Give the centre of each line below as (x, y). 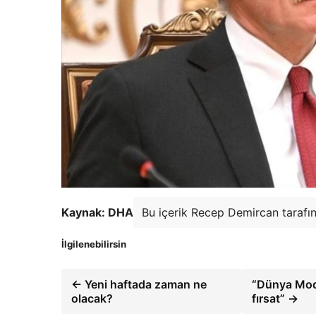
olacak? (92, 298)
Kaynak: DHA (97, 212)
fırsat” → (275, 298)
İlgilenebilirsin (94, 244)
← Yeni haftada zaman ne (139, 284)
